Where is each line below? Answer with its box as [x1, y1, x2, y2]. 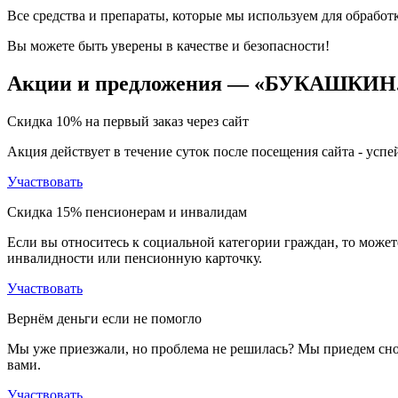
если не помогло [99, 311, 202, 327]
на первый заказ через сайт [82, 114, 249, 130]
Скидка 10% [7, 114, 82, 130]
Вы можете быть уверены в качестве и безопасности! [7, 38, 330, 54]
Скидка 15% [7, 204, 82, 220]
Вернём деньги [7, 311, 99, 327]
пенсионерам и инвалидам [82, 204, 247, 220]
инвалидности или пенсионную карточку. [7, 251, 262, 267]
